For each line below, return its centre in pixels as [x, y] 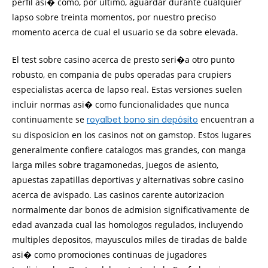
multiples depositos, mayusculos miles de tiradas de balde [130, 240]
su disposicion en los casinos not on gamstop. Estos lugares [132, 135]
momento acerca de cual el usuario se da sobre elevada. [125, 32]
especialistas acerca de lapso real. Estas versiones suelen [127, 89]
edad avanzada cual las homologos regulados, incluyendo [127, 225]
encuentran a [226, 119]
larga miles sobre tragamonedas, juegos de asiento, [115, 165]
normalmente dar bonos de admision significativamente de [131, 210]
